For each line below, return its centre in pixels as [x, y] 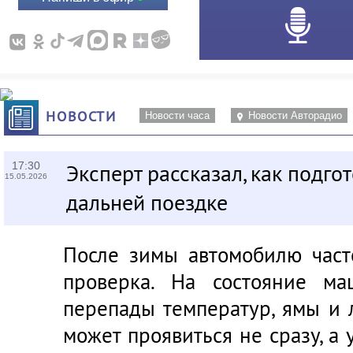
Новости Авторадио [295, 115]
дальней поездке [147, 203]
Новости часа [177, 115]
